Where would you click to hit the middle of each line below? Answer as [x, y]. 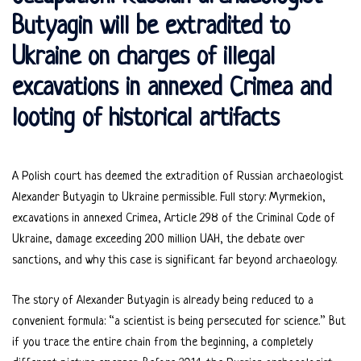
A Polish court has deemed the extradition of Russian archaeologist [178, 177]
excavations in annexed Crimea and [172, 89]
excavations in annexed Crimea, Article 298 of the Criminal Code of [174, 219]
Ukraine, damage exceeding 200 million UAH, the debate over [158, 240]
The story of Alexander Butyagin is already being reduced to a [163, 301]
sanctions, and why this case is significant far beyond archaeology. [174, 261]
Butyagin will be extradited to [151, 27]
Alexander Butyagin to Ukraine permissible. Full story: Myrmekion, [169, 198]
